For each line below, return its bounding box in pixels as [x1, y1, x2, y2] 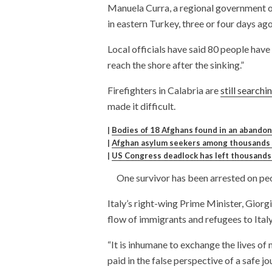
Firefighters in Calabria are [107, 84, 220, 96]
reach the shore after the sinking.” [107, 58, 244, 70]
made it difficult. [107, 100, 175, 112]
